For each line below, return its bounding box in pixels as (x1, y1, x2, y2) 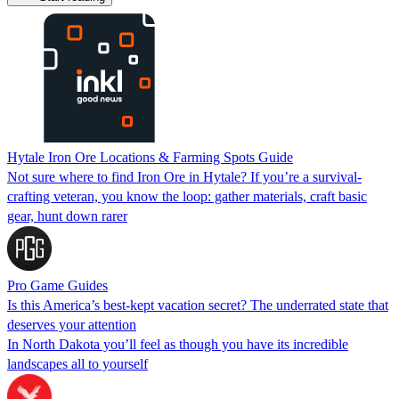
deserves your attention (7, 316, 136, 332)
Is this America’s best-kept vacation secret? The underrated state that (7, 297, 388, 313)
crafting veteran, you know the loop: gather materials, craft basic (7, 188, 367, 204)
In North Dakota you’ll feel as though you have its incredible (7, 336, 348, 352)
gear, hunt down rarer (7, 208, 127, 224)
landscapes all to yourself (7, 355, 148, 371)
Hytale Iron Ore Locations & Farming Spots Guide (7, 149, 293, 165)
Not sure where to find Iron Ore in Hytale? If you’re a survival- (7, 168, 362, 184)
